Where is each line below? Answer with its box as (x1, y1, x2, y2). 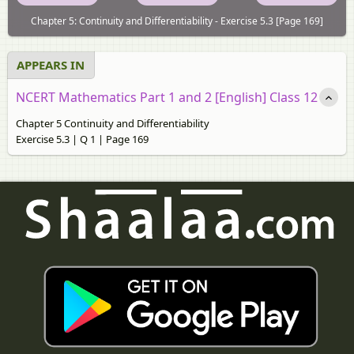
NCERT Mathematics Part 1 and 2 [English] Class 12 (16, 88, 318, 106)
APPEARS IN (17, 56, 85, 73)
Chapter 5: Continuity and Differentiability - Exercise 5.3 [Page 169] (31, 13, 323, 28)
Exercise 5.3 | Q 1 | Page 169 (16, 131, 149, 146)
